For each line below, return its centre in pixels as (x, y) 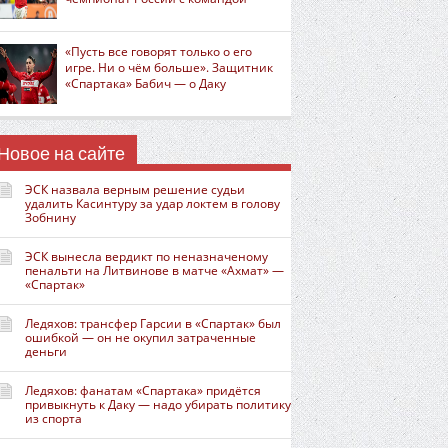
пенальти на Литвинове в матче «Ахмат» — (154, 270)
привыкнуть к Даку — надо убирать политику (158, 404)
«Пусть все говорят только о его (158, 51)
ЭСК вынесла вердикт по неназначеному (146, 256)
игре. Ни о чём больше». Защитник (169, 67)
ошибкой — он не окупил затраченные (140, 337)
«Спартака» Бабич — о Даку (145, 83)
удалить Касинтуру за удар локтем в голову (152, 203)
